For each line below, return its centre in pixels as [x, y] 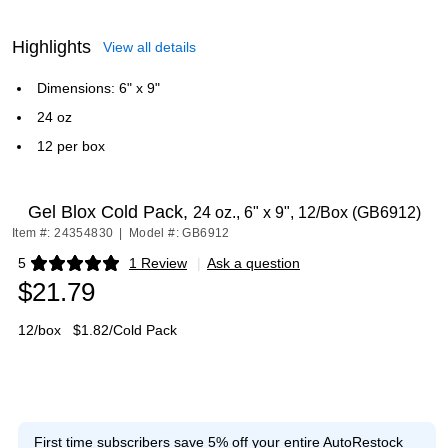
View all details [149, 47]
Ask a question [253, 263]
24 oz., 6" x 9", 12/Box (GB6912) [306, 212]
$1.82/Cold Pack [125, 330]
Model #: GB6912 [179, 233]
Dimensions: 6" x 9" [98, 88]
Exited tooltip [57, 269]
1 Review [158, 263]
